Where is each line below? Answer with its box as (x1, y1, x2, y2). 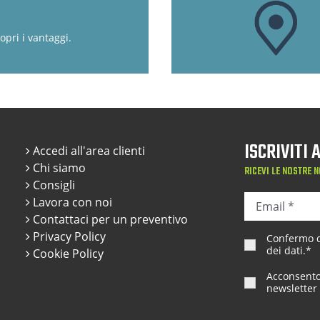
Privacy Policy (29, 228, 106, 244)
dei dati (266, 243, 303, 257)
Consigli (29, 176, 75, 193)
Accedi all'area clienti (29, 142, 145, 159)
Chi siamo (29, 159, 86, 176)
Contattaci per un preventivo (29, 211, 188, 227)
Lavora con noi (29, 194, 112, 210)
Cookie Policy (29, 245, 104, 261)
